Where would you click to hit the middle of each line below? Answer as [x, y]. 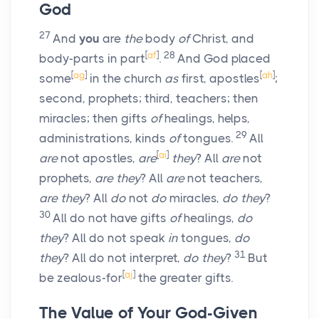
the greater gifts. [184, 278]
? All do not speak [116, 238]
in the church [126, 79]
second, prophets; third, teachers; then [149, 99]
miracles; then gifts [95, 119]
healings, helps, [206, 119]
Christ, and [222, 39]
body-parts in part [92, 59]
